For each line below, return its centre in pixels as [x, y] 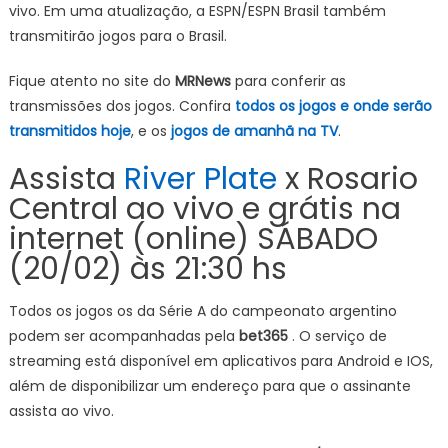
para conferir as [288, 80]
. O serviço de [339, 335]
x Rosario [347, 178]
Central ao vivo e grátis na [204, 208]
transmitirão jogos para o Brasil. [117, 35]
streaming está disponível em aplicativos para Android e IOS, [220, 360]
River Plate [200, 178]
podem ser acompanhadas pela [123, 335]
